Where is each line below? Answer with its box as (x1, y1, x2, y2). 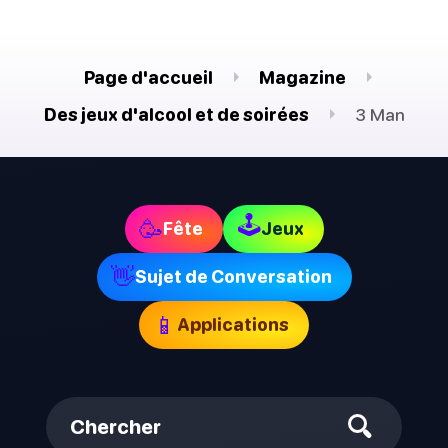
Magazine (259, 66, 346, 88)
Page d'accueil (84, 66, 213, 88)
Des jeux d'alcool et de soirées (43, 103, 309, 125)
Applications (177, 314, 289, 336)
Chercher (70, 415, 161, 439)
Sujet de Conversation (134, 266, 332, 288)
